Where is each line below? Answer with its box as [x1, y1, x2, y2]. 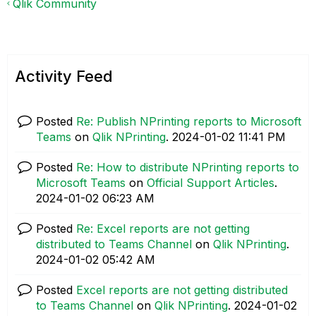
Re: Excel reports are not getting [76, 221, 250, 236]
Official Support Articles [147, 176, 274, 190]
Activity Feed [15, 67, 113, 85]
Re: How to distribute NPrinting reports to [76, 160, 299, 174]
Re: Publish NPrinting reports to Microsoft [76, 114, 301, 128]
